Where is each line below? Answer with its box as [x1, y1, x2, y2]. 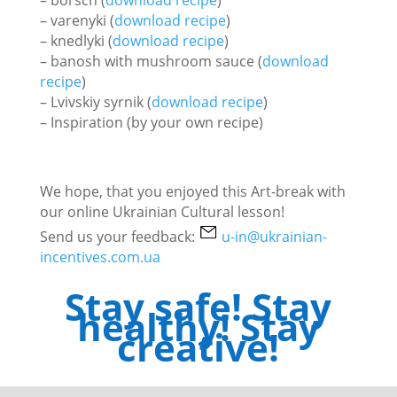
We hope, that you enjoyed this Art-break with [39, 181, 346, 201]
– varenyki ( [39, 10, 114, 30]
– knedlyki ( [39, 30, 113, 51]
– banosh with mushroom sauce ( [39, 51, 262, 71]
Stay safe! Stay [65, 280, 332, 331]
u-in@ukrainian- [221, 226, 327, 246]
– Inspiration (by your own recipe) [39, 112, 263, 132]
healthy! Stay [76, 300, 320, 352]
